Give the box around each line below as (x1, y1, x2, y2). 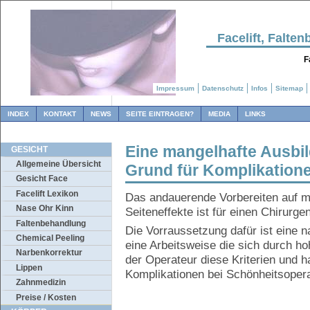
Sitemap (275, 84, 303, 92)
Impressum (156, 84, 194, 92)
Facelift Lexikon (16, 188, 78, 199)
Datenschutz (202, 84, 244, 92)
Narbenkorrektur (16, 248, 82, 258)
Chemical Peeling (16, 232, 84, 243)
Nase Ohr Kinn (16, 203, 73, 214)
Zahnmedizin (16, 277, 66, 288)
